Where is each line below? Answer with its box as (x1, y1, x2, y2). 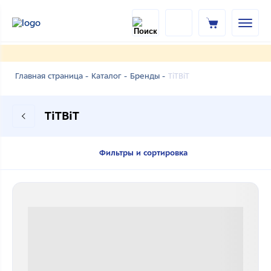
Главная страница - (15, 72, 88, 80)
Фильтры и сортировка (99, 149, 188, 157)
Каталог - (91, 72, 127, 80)
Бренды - (130, 72, 165, 80)
